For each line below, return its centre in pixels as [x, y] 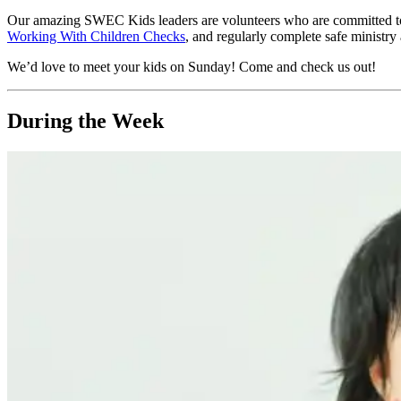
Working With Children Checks [96, 37]
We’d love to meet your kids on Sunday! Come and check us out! [192, 67]
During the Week [85, 121]
